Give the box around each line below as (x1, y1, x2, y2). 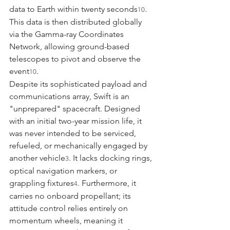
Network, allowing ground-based (9, 41, 131, 51)
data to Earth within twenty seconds (9, 4, 138, 14)
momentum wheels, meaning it (9, 215, 125, 225)
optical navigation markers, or (9, 165, 119, 176)
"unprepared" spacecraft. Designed (9, 103, 142, 113)
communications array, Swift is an (9, 91, 131, 101)
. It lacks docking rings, (69, 152, 154, 163)
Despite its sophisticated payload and (9, 79, 149, 89)
